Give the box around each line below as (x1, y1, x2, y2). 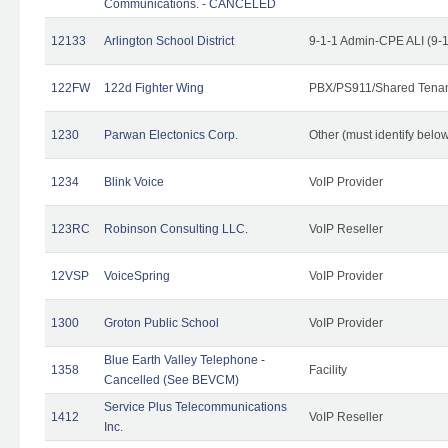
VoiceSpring (104, 268, 170, 283)
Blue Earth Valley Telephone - (104, 352, 265, 367)
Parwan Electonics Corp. (104, 127, 238, 142)
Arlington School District (104, 33, 234, 48)
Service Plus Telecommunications (104, 399, 287, 414)
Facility (309, 362, 347, 377)
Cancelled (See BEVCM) (104, 372, 239, 387)
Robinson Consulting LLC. (104, 221, 248, 236)
